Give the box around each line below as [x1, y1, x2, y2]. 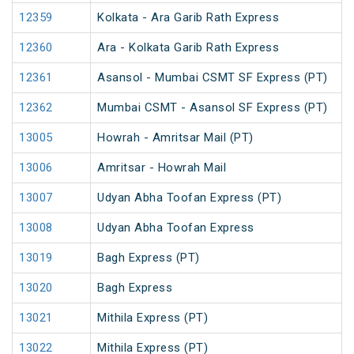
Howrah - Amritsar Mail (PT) [97, 130, 254, 145]
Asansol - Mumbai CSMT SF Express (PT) [97, 70, 328, 85]
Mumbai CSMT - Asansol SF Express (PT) [97, 100, 328, 115]
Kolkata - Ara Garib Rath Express [97, 10, 279, 25]
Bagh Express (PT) [97, 250, 200, 265]
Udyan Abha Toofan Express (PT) [97, 190, 281, 205]
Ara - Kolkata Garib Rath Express [97, 40, 279, 55]
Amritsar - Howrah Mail [97, 160, 226, 175]
